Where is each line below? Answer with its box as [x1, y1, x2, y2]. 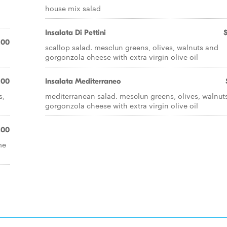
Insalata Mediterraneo [45, 77, 121, 86]
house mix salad [45, 3, 101, 13]
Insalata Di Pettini [45, 28, 106, 37]
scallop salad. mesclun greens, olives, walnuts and [45, 42, 218, 52]
